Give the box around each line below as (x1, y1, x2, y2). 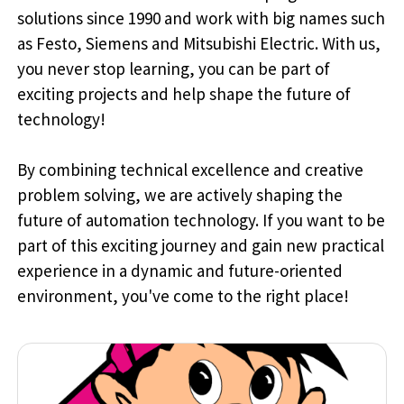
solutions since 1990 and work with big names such (17, 7, 385, 30)
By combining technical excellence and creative (17, 159, 363, 181)
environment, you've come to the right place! (17, 285, 349, 308)
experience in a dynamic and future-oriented (17, 260, 343, 282)
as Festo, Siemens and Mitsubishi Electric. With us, (17, 32, 381, 55)
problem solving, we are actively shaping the (17, 184, 343, 207)
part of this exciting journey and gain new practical (17, 234, 384, 257)
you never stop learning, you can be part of (17, 58, 330, 80)
